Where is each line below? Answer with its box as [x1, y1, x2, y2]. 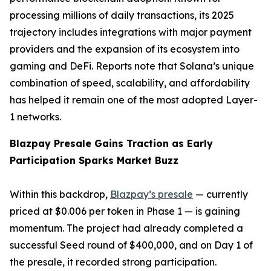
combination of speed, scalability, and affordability [10, 77, 250, 89]
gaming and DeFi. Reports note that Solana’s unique [10, 60, 254, 72]
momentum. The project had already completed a [10, 222, 243, 234]
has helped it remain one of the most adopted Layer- [10, 94, 258, 106]
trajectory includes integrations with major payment [10, 26, 252, 38]
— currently [193, 188, 248, 200]
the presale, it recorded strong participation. [10, 256, 217, 268]
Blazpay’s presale [110, 188, 193, 200]
